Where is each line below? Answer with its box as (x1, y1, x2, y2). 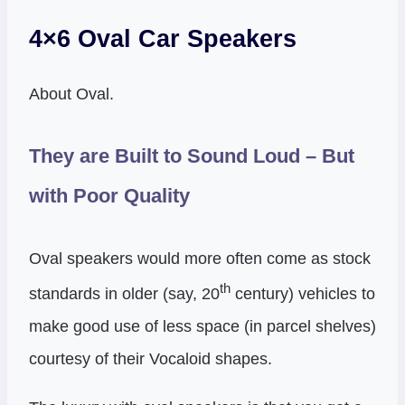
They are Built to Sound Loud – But (29, 145, 354, 168)
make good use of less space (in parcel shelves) (29, 317, 376, 336)
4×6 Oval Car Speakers (29, 24, 297, 52)
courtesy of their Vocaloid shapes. (29, 350, 272, 369)
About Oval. (29, 84, 114, 103)
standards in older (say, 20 (29, 285, 220, 304)
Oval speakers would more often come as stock (29, 250, 371, 268)
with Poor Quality (29, 184, 190, 208)
